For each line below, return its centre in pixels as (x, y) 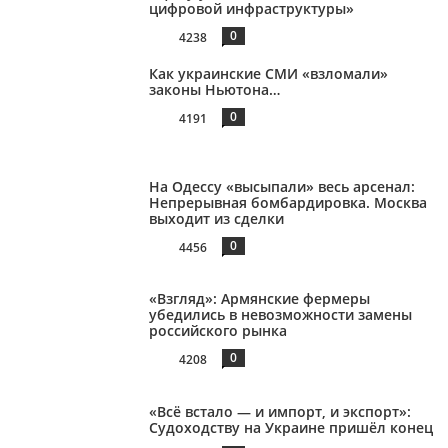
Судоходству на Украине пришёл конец (291, 428)
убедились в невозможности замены (281, 315)
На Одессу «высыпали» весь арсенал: (282, 186)
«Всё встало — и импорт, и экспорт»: (280, 412)
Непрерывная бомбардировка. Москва (288, 202)
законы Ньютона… (215, 89)
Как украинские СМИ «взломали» (269, 73)
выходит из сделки (217, 218)
